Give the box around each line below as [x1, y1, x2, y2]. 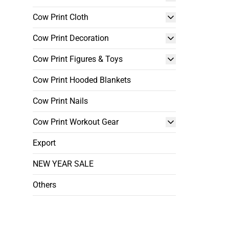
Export [33, 138, 56, 148]
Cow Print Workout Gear [33, 117, 119, 127]
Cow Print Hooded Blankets [33, 75, 131, 85]
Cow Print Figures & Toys [33, 54, 123, 64]
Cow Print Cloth [33, 12, 88, 22]
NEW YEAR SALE [33, 159, 94, 169]
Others [33, 180, 56, 190]
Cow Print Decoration [33, 33, 109, 43]
